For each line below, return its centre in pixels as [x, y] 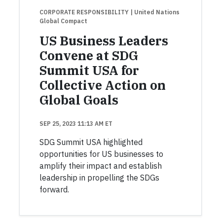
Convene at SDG [89, 55]
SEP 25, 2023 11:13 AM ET [76, 124]
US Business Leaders [104, 41]
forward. [54, 189]
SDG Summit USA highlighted [91, 142]
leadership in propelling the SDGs [99, 178]
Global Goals [79, 100]
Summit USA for [89, 70]
